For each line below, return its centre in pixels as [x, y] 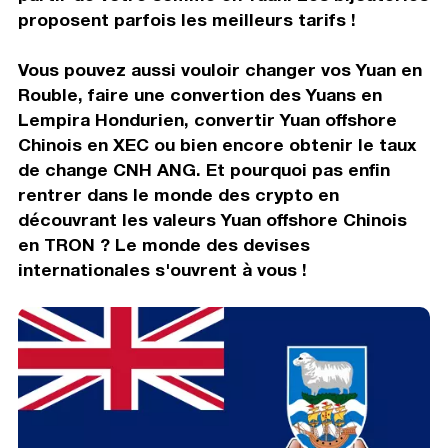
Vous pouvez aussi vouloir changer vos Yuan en [219, 69]
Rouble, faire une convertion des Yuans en [199, 94]
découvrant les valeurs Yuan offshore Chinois [212, 219]
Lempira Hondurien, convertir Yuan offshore [207, 119]
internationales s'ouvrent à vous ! [162, 269]
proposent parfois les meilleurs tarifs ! [186, 19]
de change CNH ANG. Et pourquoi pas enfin [203, 169]
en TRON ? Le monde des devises [163, 244]
